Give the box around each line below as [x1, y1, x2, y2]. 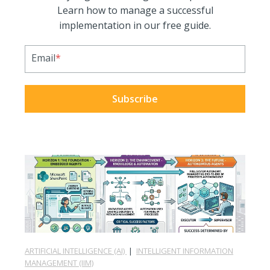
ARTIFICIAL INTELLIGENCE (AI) [25, 245, 127, 256]
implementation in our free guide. [59, 18, 211, 32]
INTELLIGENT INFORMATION [136, 245, 234, 256]
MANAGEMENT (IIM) [25, 257, 94, 268]
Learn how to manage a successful [57, 3, 213, 17]
